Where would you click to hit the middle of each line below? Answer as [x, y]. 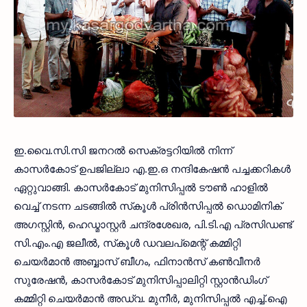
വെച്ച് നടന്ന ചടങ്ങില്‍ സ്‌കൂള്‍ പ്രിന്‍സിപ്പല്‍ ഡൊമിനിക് [148, 206]
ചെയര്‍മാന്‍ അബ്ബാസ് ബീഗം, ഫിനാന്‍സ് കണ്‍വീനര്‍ [137, 261]
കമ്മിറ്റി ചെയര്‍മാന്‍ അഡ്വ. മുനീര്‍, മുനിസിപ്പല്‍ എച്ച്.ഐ [150, 298]
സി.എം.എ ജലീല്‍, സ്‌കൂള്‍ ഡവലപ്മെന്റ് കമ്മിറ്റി [127, 243]
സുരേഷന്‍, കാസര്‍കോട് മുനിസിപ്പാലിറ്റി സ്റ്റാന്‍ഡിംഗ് [140, 280]
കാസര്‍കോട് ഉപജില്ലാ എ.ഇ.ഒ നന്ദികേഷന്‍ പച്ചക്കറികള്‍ [152, 169]
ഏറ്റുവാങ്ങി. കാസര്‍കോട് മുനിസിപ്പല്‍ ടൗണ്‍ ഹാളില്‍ [141, 187]
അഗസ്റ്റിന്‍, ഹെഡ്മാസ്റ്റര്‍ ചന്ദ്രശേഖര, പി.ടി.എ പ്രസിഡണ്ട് [153, 224]
